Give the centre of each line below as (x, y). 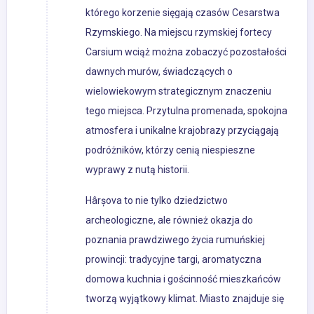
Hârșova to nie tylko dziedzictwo (157, 201)
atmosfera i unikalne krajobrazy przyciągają (182, 131)
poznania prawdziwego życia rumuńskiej (175, 240)
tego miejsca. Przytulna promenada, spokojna (186, 111)
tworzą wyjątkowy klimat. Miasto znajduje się (185, 299)
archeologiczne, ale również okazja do (169, 220)
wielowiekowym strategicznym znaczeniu (178, 91)
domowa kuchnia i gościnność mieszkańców (183, 279)
